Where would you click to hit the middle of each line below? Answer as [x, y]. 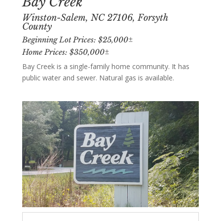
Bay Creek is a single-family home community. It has [106, 66]
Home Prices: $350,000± [66, 52]
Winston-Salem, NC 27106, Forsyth [95, 18]
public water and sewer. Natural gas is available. [98, 77]
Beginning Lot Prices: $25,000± [77, 39]
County [37, 26]
